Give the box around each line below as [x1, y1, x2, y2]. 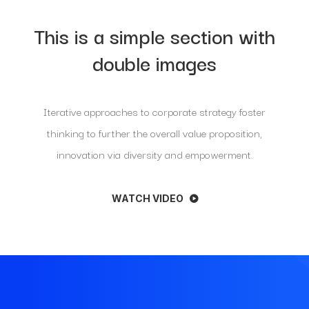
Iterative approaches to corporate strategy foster [43, 103, 266, 119]
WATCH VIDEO [111, 192, 183, 205]
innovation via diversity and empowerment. [56, 146, 253, 162]
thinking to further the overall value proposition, [47, 124, 262, 141]
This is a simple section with [34, 20, 275, 51]
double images [92, 47, 217, 78]
